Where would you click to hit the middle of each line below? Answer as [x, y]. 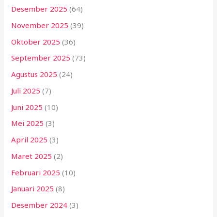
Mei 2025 [28, 123]
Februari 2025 [36, 172]
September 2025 [41, 58]
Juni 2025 [27, 107]
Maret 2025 [32, 156]
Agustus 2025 [34, 74]
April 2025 [30, 140]
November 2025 [40, 25]
